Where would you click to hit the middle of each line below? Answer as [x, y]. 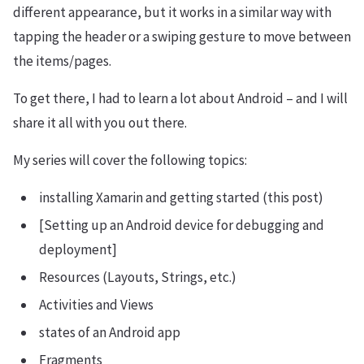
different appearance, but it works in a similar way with [172, 12]
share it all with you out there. [100, 123]
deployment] [78, 249]
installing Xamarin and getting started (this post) [181, 197]
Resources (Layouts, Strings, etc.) [138, 277]
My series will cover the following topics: [130, 160]
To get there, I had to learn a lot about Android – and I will [180, 98]
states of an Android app [110, 332]
